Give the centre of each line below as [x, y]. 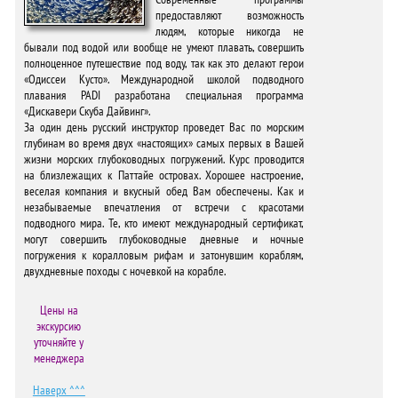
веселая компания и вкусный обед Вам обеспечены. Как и [164, 191]
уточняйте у [59, 342]
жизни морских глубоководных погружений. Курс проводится [164, 159]
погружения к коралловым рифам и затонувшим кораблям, [164, 255]
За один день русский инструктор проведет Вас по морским [164, 127]
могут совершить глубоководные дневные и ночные [164, 239]
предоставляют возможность [230, 15]
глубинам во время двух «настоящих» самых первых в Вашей [164, 143]
